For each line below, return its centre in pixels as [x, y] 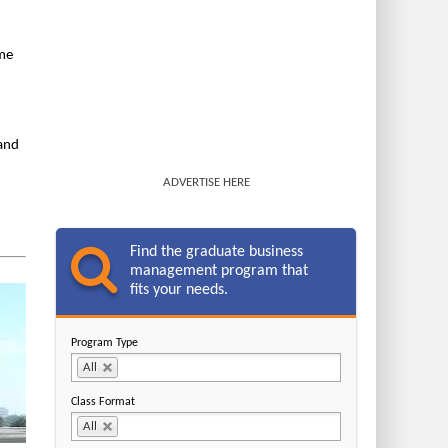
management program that [218, 271]
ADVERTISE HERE [206, 182]
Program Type [104, 343]
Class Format [103, 402]
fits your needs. [178, 290]
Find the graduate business [216, 252]
